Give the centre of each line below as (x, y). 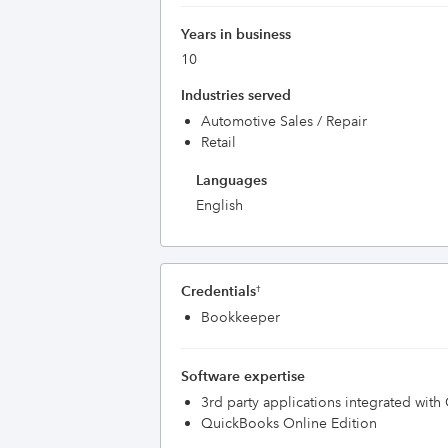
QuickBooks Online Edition (289, 423)
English (219, 205)
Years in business (236, 34)
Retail (218, 142)
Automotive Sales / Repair (284, 121)
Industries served (236, 95)
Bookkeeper (240, 317)
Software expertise (243, 376)
